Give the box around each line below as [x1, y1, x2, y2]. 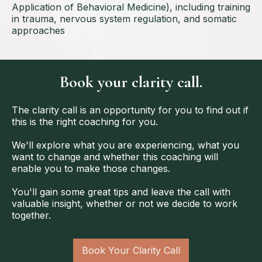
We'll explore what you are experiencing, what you [12, 139, 239, 151]
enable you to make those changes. [12, 163, 170, 175]
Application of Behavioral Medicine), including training [12, 1, 250, 13]
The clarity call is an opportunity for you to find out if [12, 104, 249, 116]
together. [12, 209, 51, 222]
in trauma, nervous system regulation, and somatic [12, 13, 237, 25]
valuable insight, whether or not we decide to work [12, 198, 237, 210]
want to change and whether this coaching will [12, 151, 218, 163]
